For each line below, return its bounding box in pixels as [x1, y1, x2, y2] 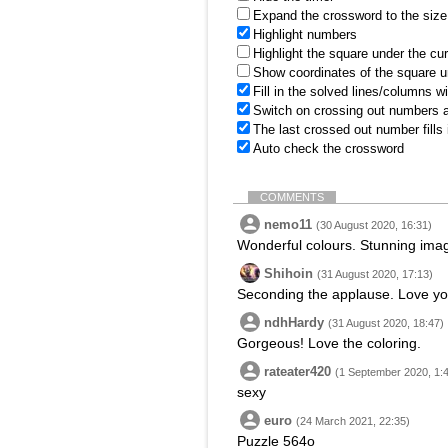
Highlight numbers [253, 27, 357, 42]
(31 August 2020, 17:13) [317, 268, 433, 280]
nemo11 [264, 217, 312, 232]
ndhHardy [264, 315, 324, 330]
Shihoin [264, 266, 313, 281]
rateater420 [264, 364, 331, 379]
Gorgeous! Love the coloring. [237, 335, 421, 351]
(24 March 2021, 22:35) [296, 415, 410, 427]
